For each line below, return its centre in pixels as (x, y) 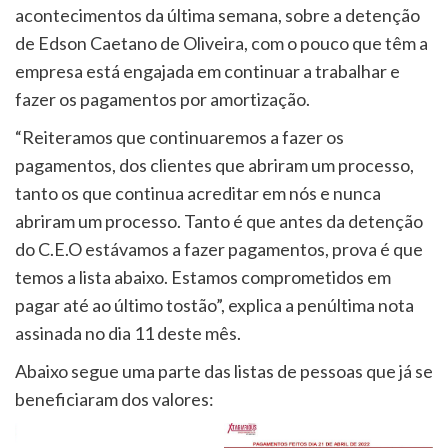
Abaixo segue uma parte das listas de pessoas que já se (224, 370)
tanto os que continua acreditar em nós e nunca (198, 192)
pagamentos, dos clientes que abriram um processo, (214, 164)
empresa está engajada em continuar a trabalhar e (207, 70)
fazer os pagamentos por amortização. (162, 98)
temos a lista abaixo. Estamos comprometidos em (203, 276)
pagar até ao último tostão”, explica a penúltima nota (214, 304)
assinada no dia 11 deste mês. (128, 332)
